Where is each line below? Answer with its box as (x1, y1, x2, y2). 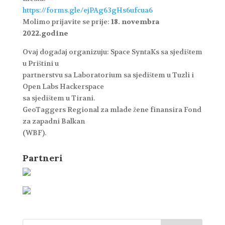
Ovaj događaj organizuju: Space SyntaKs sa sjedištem (22, 47, 202, 57)
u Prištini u (22, 59, 59, 68)
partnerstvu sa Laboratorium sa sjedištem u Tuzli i (22, 70, 194, 80)
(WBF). (22, 128, 46, 138)
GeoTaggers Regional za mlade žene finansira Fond (22, 105, 201, 115)
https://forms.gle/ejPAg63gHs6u (22, 6, 134, 15)
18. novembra (110, 17, 159, 27)
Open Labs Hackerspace (22, 82, 104, 91)
